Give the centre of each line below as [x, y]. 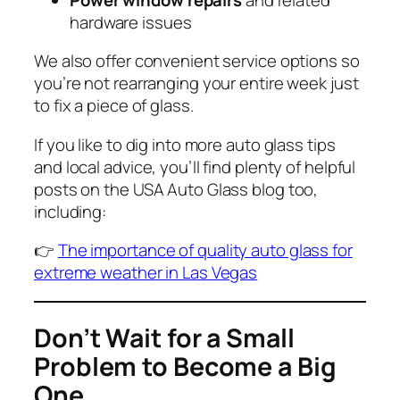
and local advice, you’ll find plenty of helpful [195, 167]
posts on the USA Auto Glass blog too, [176, 189]
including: [71, 211]
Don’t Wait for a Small [164, 337]
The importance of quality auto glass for [205, 250]
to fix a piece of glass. [114, 106]
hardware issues [131, 22]
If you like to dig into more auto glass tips [185, 144]
